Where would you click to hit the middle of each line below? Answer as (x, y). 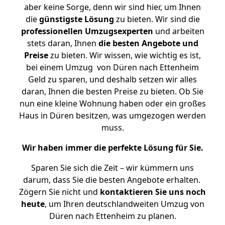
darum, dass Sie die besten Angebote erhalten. (113, 180)
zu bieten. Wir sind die (157, 19)
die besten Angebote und (148, 43)
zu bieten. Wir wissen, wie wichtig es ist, (125, 55)
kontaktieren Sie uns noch (153, 192)
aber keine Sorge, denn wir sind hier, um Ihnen (113, 7)
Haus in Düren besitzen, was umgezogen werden (113, 116)
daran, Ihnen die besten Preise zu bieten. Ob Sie (113, 91)
